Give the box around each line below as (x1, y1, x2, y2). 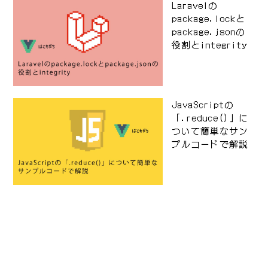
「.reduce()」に (172, 111, 249, 124)
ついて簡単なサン (172, 124, 249, 137)
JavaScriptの (172, 98, 234, 111)
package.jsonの (172, 25, 246, 38)
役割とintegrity (172, 38, 248, 51)
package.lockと (172, 11, 246, 25)
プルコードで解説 (172, 137, 249, 150)
